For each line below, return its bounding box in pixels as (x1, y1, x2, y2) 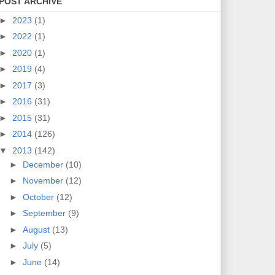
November (22, 176, 66, 186)
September (22, 208, 68, 219)
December (22, 159, 66, 169)
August (22, 224, 52, 234)
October (22, 192, 56, 202)
